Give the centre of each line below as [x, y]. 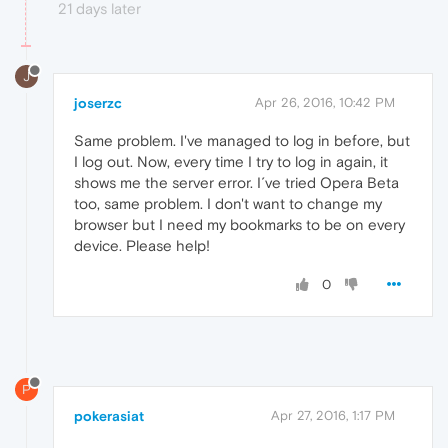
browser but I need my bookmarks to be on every [239, 225]
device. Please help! [142, 246]
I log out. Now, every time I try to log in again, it [231, 162]
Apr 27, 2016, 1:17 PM [333, 416]
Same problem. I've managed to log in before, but [242, 141]
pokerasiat [109, 416]
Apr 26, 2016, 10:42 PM [325, 103]
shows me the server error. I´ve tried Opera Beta [236, 183]
